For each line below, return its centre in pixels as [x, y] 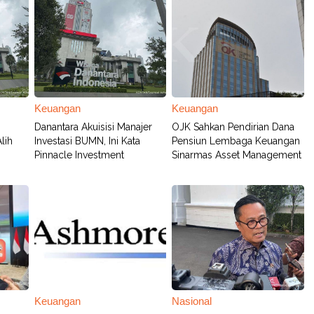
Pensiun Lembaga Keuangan [236, 141]
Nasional [192, 301]
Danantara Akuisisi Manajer [94, 127]
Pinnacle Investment [80, 155]
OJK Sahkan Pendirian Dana [233, 127]
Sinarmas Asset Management [237, 155]
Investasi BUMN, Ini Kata [88, 141]
